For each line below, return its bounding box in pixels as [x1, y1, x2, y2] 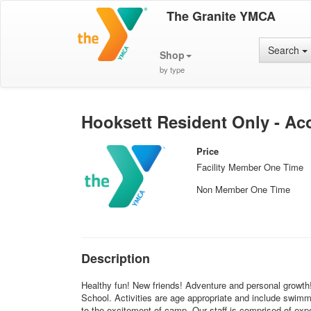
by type [159, 64, 185, 75]
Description [81, 249, 150, 267]
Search [268, 43, 303, 57]
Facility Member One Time [196, 160, 304, 174]
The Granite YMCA [166, 7, 276, 25]
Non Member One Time [196, 182, 291, 196]
